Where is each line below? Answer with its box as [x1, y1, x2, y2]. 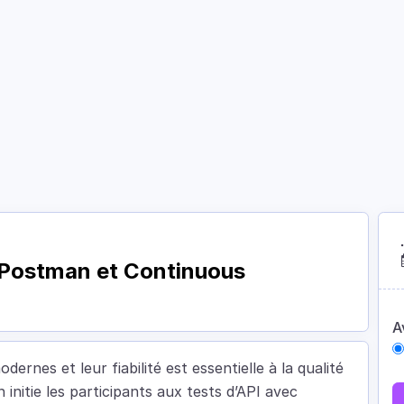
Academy [124, 36, 192, 54]
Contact [309, 36, 370, 54]
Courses [34, 36, 96, 54]
